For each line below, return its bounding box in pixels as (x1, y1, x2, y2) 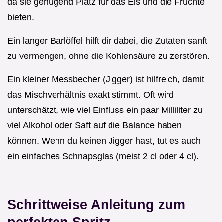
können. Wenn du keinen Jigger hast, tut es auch (7, 135, 201, 146)
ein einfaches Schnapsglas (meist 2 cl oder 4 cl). (7, 151, 199, 161)
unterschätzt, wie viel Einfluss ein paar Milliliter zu (7, 105, 203, 115)
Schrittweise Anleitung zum (7, 196, 185, 212)
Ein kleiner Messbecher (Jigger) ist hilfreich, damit (7, 74, 204, 84)
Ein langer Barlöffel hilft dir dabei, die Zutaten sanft (7, 35, 207, 46)
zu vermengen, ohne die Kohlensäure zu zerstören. (7, 51, 210, 61)
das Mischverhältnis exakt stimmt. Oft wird (7, 89, 174, 100)
